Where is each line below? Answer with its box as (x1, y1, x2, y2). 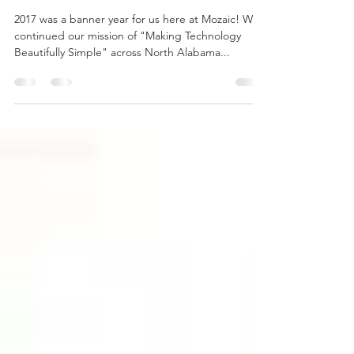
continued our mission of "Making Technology (14, 92, 241, 106)
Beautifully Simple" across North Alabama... (14, 108, 230, 122)
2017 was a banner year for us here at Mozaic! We (14, 75, 243, 89)
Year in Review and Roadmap (14, 18, 267, 43)
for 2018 (14, 42, 86, 66)
